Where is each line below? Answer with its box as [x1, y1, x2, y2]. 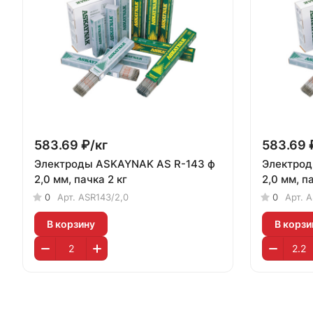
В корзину [47, 217, 95, 230]
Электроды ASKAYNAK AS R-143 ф [34, 157, 215, 170]
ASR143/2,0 [78, 191, 129, 203]
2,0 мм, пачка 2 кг [34, 173, 127, 186]
